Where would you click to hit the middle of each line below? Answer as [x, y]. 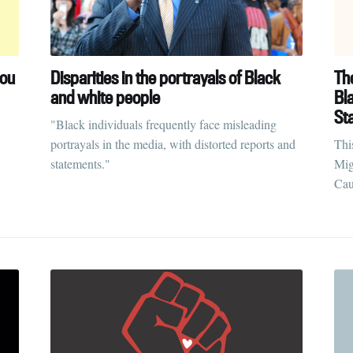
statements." [80, 163]
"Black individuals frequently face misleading [163, 124]
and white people [105, 97]
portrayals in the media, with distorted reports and [173, 143]
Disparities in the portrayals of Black [165, 77]
